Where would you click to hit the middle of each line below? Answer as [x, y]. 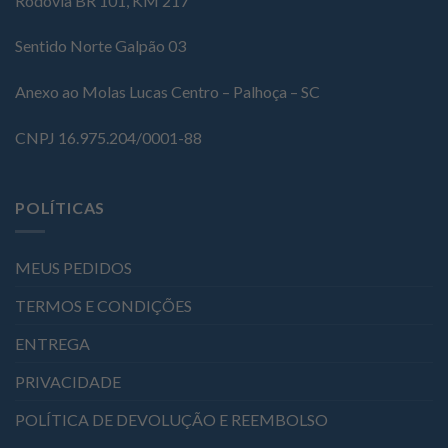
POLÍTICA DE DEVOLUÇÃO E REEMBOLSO [171, 420]
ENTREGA [52, 344]
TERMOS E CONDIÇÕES [103, 306]
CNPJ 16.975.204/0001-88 [108, 137]
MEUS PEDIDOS [73, 268]
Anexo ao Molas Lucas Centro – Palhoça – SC [167, 92]
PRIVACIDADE [68, 382]
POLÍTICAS [60, 207]
